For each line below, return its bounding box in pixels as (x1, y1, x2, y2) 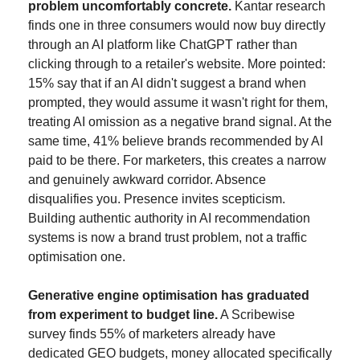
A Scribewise (218, 308, 295, 322)
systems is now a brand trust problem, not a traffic (28, 231, 307, 245)
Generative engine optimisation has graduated (28, 288, 309, 303)
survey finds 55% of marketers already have (28, 327, 276, 342)
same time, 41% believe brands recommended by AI (28, 134, 323, 149)
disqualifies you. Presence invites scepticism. (28, 192, 285, 207)
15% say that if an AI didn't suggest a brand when (28, 76, 306, 91)
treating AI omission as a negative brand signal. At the (28, 115, 332, 129)
